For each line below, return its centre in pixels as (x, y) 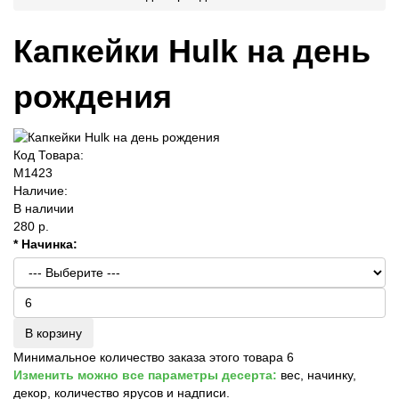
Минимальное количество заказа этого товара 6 (154, 357)
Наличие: (41, 190)
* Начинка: (45, 244)
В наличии (44, 208)
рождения (93, 96)
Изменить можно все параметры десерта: (145, 375)
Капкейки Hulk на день (192, 51)
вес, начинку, (317, 375)
